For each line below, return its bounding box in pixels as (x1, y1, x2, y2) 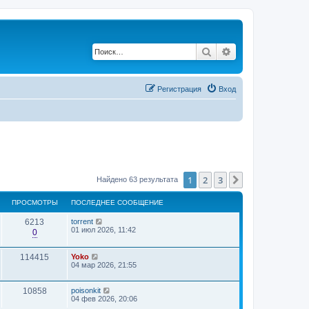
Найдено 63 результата (97, 175, 180, 183)
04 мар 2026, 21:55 (71, 261, 137, 269)
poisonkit (71, 286, 101, 295)
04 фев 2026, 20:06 (71, 295, 137, 303)
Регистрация (157, 84, 201, 93)
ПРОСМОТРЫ (11, 199, 58, 206)
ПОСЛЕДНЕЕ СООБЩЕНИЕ (71, 199, 163, 206)
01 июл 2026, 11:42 (71, 226, 136, 234)
